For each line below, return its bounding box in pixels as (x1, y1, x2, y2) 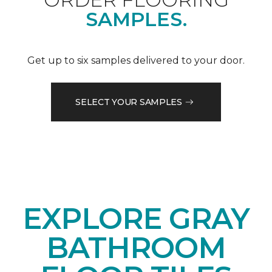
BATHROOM (46, 230, 226, 266)
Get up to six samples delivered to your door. (27, 55, 245, 67)
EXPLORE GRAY (22, 201, 250, 237)
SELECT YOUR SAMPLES (75, 96, 182, 107)
